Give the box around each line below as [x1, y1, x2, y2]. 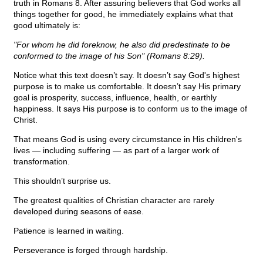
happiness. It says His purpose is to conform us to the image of [14, 104, 247, 114]
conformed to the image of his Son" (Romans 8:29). [14, 51, 205, 61]
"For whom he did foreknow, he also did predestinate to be [14, 40, 230, 50]
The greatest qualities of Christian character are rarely [14, 195, 214, 205]
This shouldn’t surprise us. [14, 176, 111, 186]
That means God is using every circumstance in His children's [14, 134, 242, 144]
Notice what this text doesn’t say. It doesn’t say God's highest [14, 70, 240, 80]
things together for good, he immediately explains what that [14, 9, 233, 19]
